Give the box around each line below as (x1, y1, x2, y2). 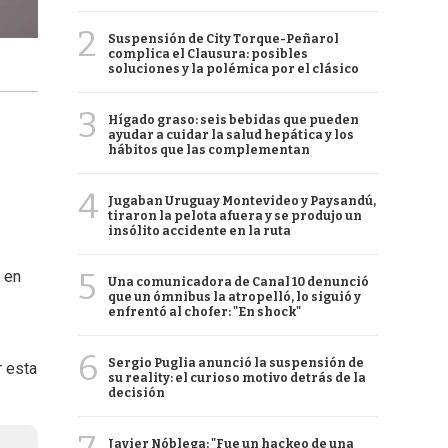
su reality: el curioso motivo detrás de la (108, 371, 366, 385)
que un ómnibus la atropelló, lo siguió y (108, 290, 361, 304)
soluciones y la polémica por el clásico (108, 62, 359, 76)
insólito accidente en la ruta (108, 224, 291, 238)
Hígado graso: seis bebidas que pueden (108, 113, 359, 127)
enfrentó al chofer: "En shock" (108, 305, 301, 319)
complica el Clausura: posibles (108, 47, 308, 61)
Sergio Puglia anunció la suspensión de (108, 356, 364, 370)
